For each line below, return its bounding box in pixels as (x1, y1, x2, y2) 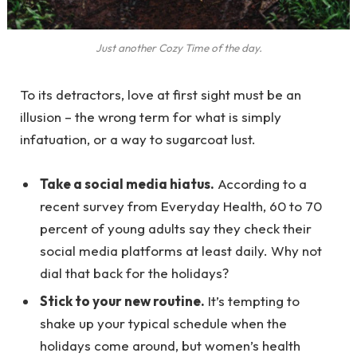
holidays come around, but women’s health (40, 337, 300, 355)
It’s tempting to (205, 292, 300, 310)
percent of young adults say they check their (40, 219, 312, 237)
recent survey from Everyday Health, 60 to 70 (40, 197, 322, 214)
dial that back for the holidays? (40, 264, 229, 281)
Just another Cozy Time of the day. (95, 40, 262, 55)
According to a (214, 175, 307, 192)
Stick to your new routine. (40, 292, 205, 310)
